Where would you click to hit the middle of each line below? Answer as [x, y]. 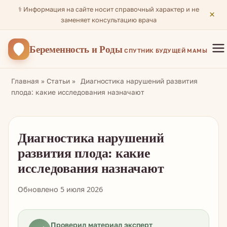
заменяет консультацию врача [109, 20]
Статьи [58, 81]
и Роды [107, 49]
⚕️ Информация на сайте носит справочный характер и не [109, 9]
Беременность [61, 49]
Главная [25, 81]
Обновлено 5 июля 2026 [60, 189]
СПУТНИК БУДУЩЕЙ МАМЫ [166, 50]
